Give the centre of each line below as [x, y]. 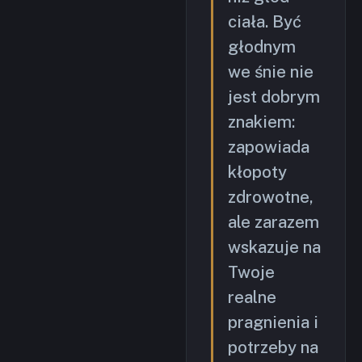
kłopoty [257, 173]
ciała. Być [265, 22]
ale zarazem [274, 223]
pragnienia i [273, 323]
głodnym [262, 47]
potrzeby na [273, 348]
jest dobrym [274, 97]
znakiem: [261, 122]
